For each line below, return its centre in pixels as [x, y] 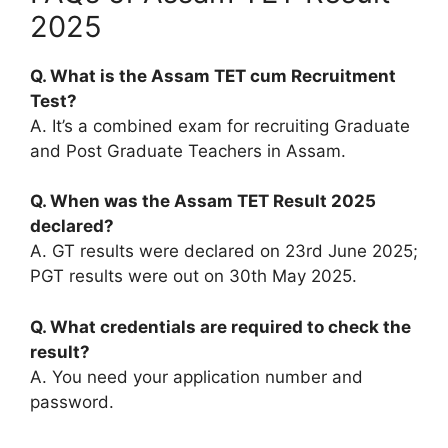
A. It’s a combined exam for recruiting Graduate [220, 125]
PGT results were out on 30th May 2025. [193, 276]
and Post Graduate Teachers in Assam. [188, 150]
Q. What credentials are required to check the [220, 326]
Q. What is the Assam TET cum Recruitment [213, 75]
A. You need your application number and [196, 376]
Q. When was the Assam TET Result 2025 [203, 201]
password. [72, 401]
